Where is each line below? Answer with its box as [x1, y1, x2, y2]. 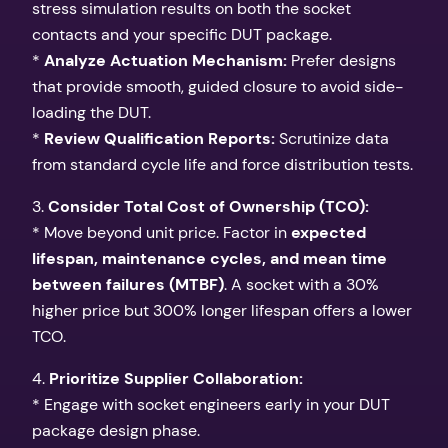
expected [291, 222, 366, 244]
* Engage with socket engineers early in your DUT [32, 394, 390, 416]
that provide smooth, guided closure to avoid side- [32, 75, 404, 97]
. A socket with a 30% [224, 274, 379, 296]
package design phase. [32, 420, 200, 442]
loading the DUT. [32, 101, 151, 123]
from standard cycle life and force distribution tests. [32, 153, 413, 175]
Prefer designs [287, 49, 396, 71]
